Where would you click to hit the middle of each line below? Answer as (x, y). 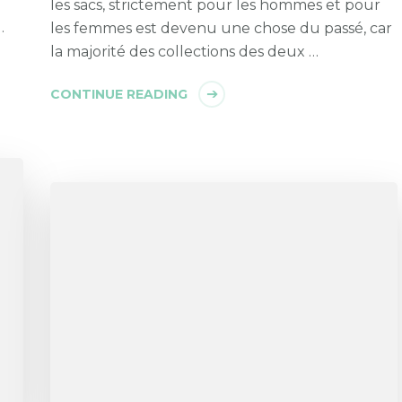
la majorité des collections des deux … (185, 51)
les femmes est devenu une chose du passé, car (222, 28)
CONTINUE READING (119, 94)
